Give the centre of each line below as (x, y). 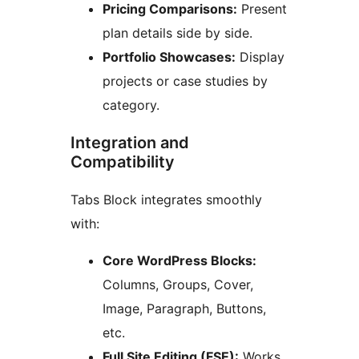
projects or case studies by (185, 81)
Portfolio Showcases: (169, 57)
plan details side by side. (177, 33)
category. (131, 105)
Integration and (130, 143)
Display (260, 57)
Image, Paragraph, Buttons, (184, 309)
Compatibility (123, 162)
